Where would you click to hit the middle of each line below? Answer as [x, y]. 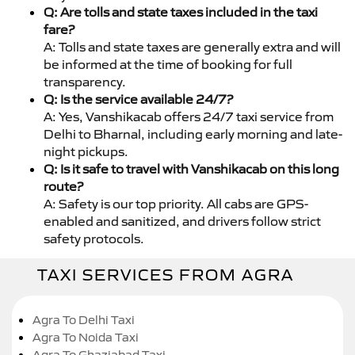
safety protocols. [94, 238]
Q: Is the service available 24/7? [138, 99]
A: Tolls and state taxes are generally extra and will [192, 46]
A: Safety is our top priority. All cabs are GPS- [176, 203]
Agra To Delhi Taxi [84, 319]
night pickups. [86, 151]
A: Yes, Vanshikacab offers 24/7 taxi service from [189, 116]
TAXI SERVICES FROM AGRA [166, 275]
